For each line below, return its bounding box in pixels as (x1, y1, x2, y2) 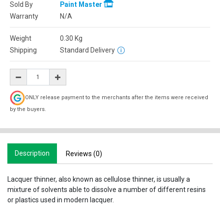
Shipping (10, 46, 37, 54)
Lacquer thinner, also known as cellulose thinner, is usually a (7, 175, 190, 183)
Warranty (10, 12, 38, 20)
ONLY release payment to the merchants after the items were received (25, 94, 208, 101)
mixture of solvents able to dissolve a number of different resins (7, 186, 206, 193)
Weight (10, 34, 31, 42)
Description (15, 149, 50, 157)
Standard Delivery (60, 46, 115, 54)
